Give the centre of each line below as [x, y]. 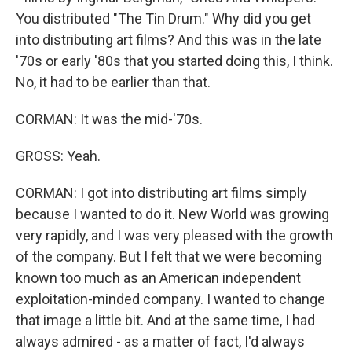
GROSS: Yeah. [58, 156]
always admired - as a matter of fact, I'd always [160, 341]
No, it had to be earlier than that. [113, 82]
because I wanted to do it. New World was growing [172, 214]
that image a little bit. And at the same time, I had [165, 320]
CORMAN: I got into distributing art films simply [161, 193]
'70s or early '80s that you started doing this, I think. [174, 61]
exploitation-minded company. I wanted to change [170, 299]
